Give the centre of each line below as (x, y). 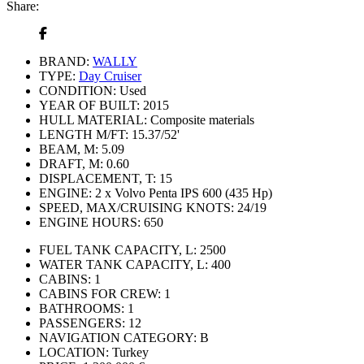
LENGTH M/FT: (84, 134)
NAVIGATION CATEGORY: (118, 337)
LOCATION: (74, 352)
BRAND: (64, 61)
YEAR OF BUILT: (89, 105)
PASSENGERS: (82, 323)
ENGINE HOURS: (90, 222)
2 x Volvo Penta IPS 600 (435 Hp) (184, 193)
